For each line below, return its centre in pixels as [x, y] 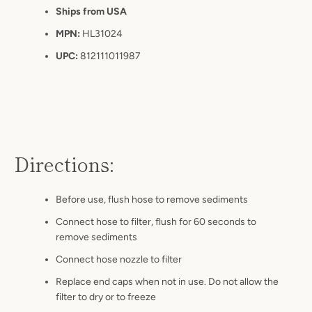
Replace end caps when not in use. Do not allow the [167, 282]
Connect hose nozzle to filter [119, 259]
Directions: [64, 164]
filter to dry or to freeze [106, 297]
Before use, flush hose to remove [129, 200]
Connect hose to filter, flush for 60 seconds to [156, 222]
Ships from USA [91, 11]
